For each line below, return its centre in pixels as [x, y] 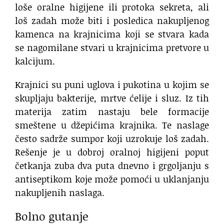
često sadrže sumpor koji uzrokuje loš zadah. [112, 138]
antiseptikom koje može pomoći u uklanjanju [112, 179]
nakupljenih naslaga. [60, 192]
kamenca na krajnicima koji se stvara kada [112, 34]
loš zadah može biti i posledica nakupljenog [112, 20]
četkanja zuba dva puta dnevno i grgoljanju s [112, 165]
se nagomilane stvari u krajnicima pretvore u [112, 47]
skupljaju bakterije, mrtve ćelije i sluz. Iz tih [112, 98]
